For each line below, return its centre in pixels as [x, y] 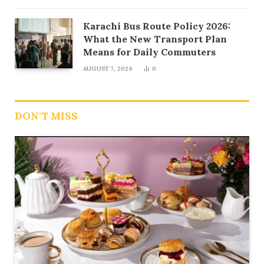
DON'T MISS [46, 116]
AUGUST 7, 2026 [108, 69]
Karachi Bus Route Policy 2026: [157, 26]
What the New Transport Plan [155, 39]
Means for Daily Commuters [149, 52]
